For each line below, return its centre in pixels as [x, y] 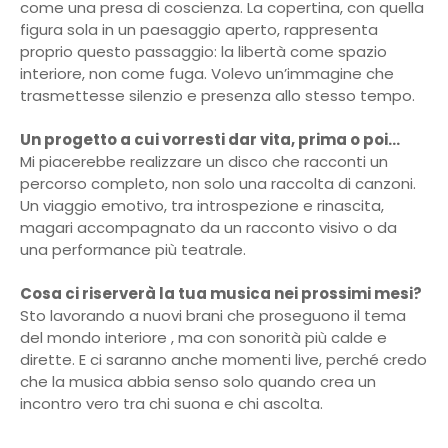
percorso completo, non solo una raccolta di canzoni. [218, 183]
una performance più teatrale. [133, 249]
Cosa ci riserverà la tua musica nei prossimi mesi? [221, 293]
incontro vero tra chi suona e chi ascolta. [171, 403]
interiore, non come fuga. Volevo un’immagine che [207, 73]
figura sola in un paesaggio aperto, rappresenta [199, 29]
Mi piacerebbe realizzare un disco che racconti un [204, 161]
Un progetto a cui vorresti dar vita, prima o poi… [210, 139]
